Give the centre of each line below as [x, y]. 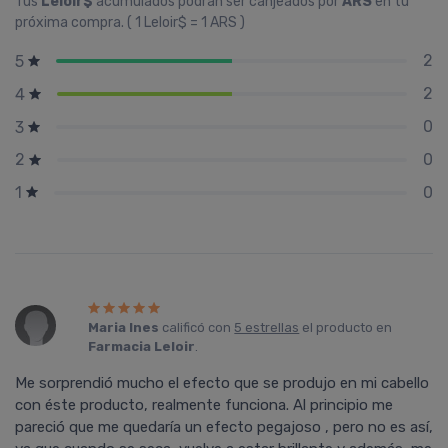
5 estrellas [267, 328]
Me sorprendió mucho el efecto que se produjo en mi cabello [222, 383]
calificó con [197, 328]
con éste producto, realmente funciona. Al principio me [204, 405]
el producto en [346, 328]
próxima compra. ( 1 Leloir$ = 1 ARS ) [130, 22]
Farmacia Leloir [142, 347]
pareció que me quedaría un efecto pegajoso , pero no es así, [224, 427]
